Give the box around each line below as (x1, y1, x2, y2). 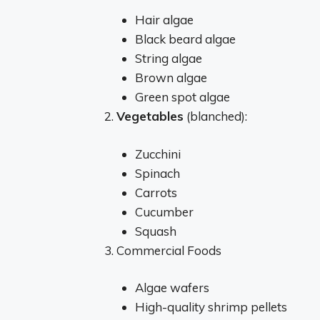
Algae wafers (134, 280, 209, 295)
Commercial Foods (116, 242, 221, 258)
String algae (134, 51, 202, 66)
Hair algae (134, 12, 194, 27)
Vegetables (116, 109, 184, 124)
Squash (134, 223, 176, 239)
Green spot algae (134, 89, 230, 104)
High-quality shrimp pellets (134, 299, 287, 314)
